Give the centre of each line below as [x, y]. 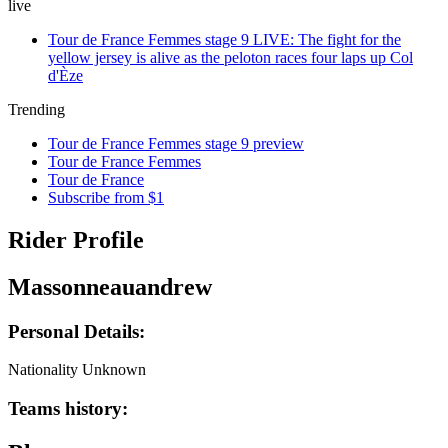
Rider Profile [76, 239]
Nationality [43, 370]
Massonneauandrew [110, 286]
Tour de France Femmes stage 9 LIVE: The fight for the [224, 39]
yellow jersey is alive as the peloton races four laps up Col [230, 57]
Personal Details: [76, 331]
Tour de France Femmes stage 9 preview [176, 143]
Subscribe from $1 [106, 197]
